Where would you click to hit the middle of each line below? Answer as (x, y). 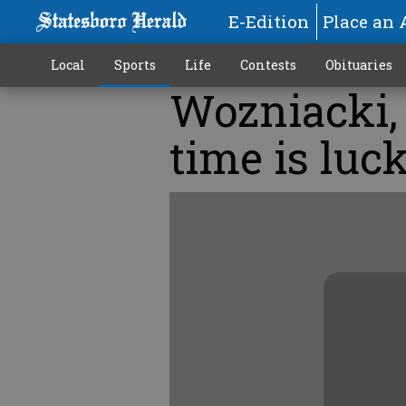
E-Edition (268, 21)
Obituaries (358, 65)
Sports (135, 65)
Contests (268, 65)
